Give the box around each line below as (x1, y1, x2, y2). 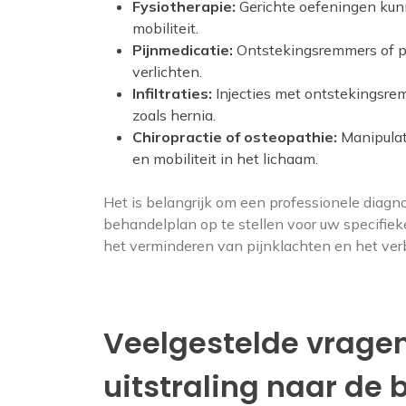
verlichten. (132, 63, 202, 81)
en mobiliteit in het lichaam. (132, 150, 318, 168)
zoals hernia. (132, 106, 216, 124)
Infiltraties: (132, 84, 212, 102)
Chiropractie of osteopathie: (132, 128, 337, 146)
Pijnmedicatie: (132, 41, 233, 59)
